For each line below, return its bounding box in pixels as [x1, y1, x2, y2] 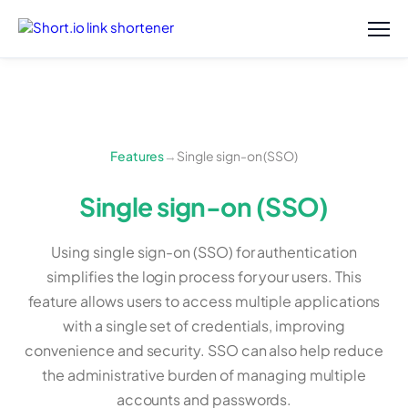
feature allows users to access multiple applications [27, 291, 381, 311]
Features [109, 147, 165, 164]
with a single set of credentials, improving [63, 315, 345, 335]
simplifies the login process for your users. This [46, 266, 362, 286]
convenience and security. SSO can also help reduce [25, 340, 383, 360]
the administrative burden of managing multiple [41, 364, 367, 384]
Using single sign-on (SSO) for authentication [51, 241, 357, 261]
